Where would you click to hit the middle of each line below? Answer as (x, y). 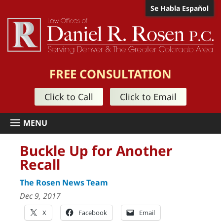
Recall (40, 164)
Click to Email (148, 97)
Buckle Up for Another (96, 150)
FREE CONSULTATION (110, 74)
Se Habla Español (180, 8)
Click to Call (69, 97)
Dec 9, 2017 (40, 196)
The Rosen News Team (64, 183)
